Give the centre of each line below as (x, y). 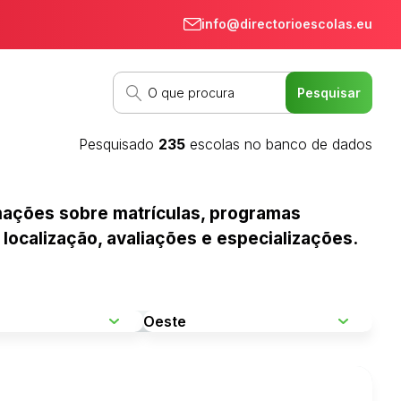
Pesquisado (119, 144)
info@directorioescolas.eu (287, 24)
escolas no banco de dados (279, 144)
